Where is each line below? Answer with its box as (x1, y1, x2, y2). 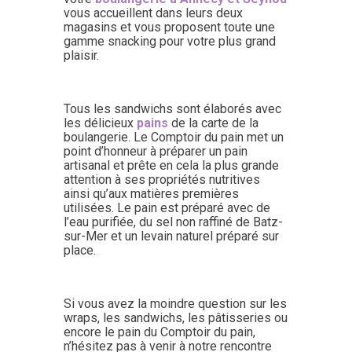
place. (63, 242, 96, 258)
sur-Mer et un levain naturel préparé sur (63, 228, 279, 244)
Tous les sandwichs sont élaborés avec (63, 101, 281, 116)
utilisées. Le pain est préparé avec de (63, 200, 270, 215)
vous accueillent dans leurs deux (63, 5, 243, 20)
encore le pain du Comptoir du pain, (63, 324, 255, 339)
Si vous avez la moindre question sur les (63, 295, 287, 311)
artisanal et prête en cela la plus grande (63, 157, 279, 173)
